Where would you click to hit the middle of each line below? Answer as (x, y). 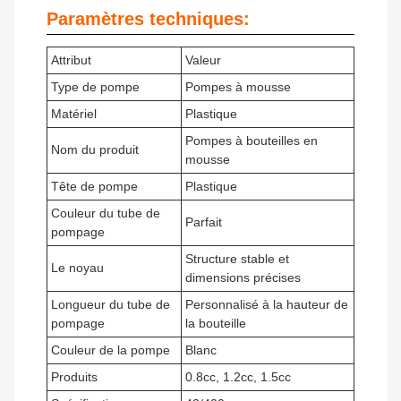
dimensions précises (243, 278)
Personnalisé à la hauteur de (267, 305)
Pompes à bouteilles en (252, 141)
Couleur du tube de (106, 213)
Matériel (74, 114)
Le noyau (77, 268)
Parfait (204, 222)
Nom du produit (95, 150)
